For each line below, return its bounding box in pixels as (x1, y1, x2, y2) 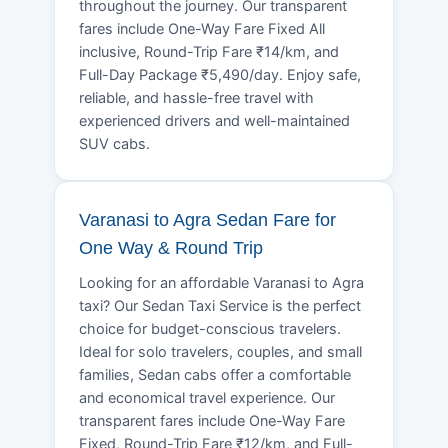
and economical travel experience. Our (79, 388, 335, 407)
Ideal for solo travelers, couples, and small (79, 342, 362, 361)
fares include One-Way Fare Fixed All (79, 19, 325, 38)
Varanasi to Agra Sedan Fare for (79, 209, 336, 230)
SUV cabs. (79, 134, 150, 153)
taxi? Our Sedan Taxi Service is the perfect (79, 296, 361, 315)
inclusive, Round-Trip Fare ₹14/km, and (79, 42, 339, 61)
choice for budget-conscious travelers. (79, 319, 341, 338)
